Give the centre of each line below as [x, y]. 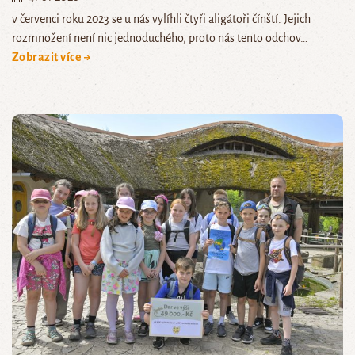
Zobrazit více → [52, 57]
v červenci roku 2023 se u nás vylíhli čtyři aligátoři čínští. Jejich [161, 19]
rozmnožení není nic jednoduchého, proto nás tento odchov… [160, 38]
